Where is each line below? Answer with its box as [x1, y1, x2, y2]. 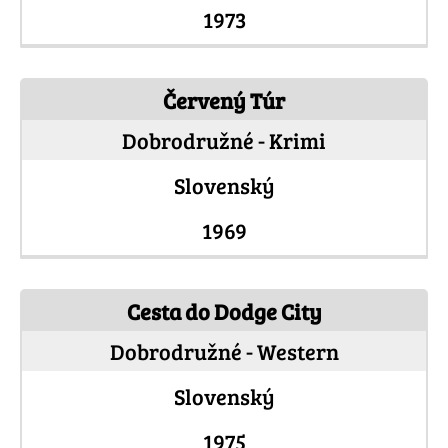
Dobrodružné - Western [109, 336, 339, 367]
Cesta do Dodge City [126, 296, 322, 327]
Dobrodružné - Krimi [122, 125, 326, 156]
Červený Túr [163, 85, 285, 116]
